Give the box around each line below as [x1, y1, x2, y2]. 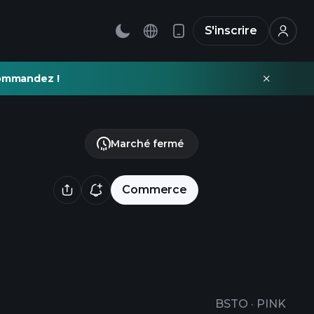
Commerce [122, 183, 187, 196]
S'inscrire [204, 24, 257, 37]
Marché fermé [111, 137, 184, 150]
